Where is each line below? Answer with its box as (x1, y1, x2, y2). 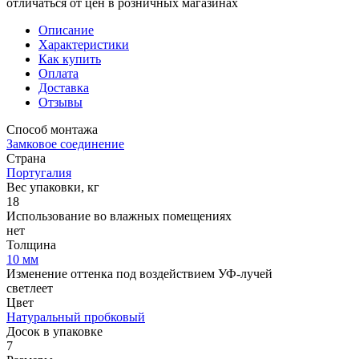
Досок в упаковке (6, 324, 103, 338)
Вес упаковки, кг (6, 179, 99, 194)
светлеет (6, 280, 53, 295)
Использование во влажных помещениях (6, 208, 232, 223)
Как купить (38, 51, 101, 66)
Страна (6, 151, 46, 165)
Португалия (6, 165, 71, 179)
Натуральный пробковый (6, 309, 145, 324)
